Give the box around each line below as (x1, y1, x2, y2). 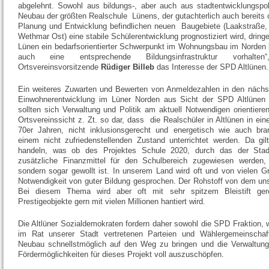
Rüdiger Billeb (101, 62, 154, 71)
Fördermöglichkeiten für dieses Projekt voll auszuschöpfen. (18, 249, 224, 259)
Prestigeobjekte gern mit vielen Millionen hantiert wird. (18, 196, 205, 206)
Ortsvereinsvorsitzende (18, 62, 101, 71)
